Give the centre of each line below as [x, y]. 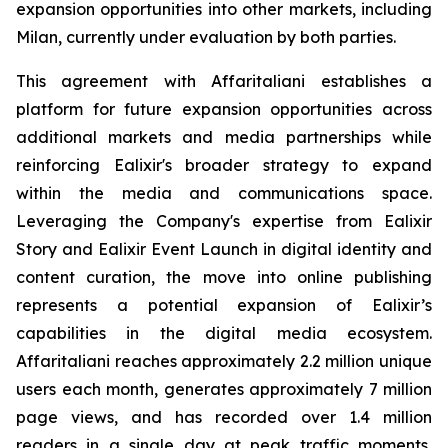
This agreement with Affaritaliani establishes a [224, 81]
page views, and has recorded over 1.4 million [224, 417]
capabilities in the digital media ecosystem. [224, 333]
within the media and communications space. [224, 193]
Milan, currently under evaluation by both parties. [206, 37]
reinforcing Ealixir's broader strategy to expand [224, 165]
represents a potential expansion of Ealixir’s [224, 305]
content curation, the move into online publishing [224, 277]
